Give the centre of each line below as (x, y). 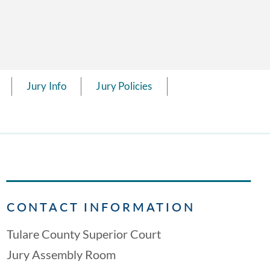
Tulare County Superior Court (83, 234)
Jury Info (46, 86)
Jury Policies (124, 86)
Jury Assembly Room (61, 254)
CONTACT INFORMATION (101, 207)
